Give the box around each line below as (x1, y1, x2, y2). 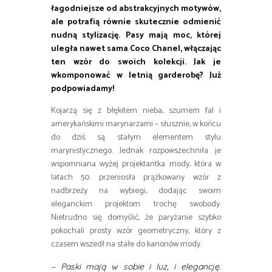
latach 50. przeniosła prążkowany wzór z (51, 171, 221, 185)
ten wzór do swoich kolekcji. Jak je (51, 55, 221, 70)
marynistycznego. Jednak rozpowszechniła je (51, 144, 221, 158)
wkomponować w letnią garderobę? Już (51, 69, 221, 83)
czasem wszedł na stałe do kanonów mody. (51, 237, 202, 252)
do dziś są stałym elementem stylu (51, 131, 221, 145)
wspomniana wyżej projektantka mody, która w (51, 157, 221, 172)
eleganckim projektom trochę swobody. (51, 197, 221, 212)
